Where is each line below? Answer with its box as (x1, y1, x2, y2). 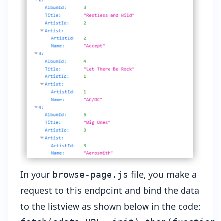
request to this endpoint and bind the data (20, 184, 199, 197)
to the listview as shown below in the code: (20, 200, 201, 213)
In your (20, 168, 52, 181)
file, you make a (128, 168, 197, 181)
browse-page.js (52, 169, 128, 180)
